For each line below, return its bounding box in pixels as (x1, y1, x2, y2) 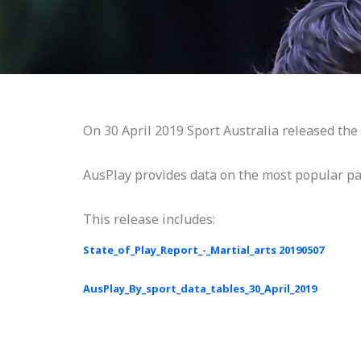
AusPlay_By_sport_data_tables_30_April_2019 (83, 280, 317, 296)
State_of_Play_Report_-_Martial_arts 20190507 (83, 242, 324, 257)
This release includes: (83, 210, 215, 228)
